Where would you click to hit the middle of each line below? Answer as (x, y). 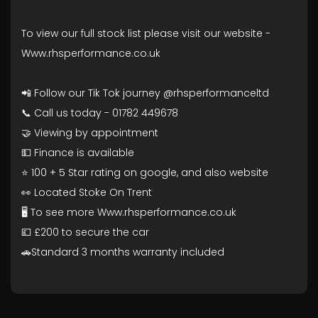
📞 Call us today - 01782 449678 (100, 113)
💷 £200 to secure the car (85, 232)
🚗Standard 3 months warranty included (123, 252)
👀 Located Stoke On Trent (88, 192)
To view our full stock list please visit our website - (146, 33)
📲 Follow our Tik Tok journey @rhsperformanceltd (145, 93)
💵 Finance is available (79, 153)
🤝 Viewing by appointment (90, 133)
